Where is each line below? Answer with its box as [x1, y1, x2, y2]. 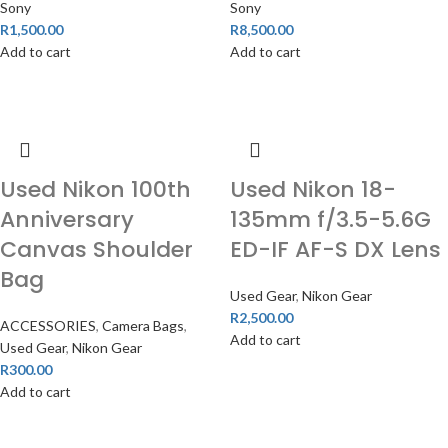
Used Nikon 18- [229, 174, 396, 205]
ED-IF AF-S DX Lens [229, 234, 441, 265]
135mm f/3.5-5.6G [229, 204, 431, 235]
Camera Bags [102, 317, 184, 334]
